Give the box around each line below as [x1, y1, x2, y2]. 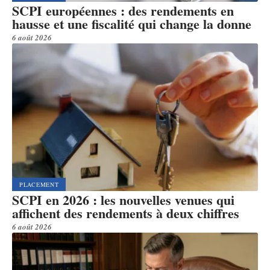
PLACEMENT [19, 180, 59, 189]
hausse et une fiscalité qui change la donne [12, 13, 251, 34]
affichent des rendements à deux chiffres [12, 202, 239, 223]
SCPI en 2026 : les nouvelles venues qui [12, 189, 234, 210]
